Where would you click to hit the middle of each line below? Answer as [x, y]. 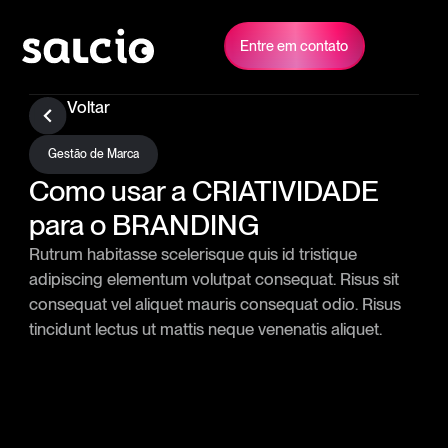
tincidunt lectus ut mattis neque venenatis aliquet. [205, 329]
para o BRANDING [143, 225]
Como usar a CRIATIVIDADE [203, 191]
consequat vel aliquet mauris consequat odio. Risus [214, 304]
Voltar [89, 106]
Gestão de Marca [93, 154]
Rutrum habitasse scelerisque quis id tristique [192, 254]
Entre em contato [294, 45]
